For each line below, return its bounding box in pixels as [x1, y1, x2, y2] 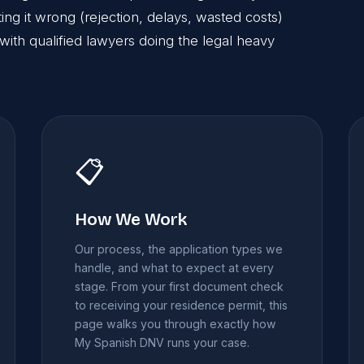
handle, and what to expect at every [75, 261, 275, 275]
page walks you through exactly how [75, 317, 277, 331]
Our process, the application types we [75, 242, 284, 257]
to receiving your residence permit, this [75, 298, 288, 313]
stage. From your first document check [75, 279, 284, 294]
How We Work [75, 210, 188, 231]
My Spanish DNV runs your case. [75, 336, 250, 350]
